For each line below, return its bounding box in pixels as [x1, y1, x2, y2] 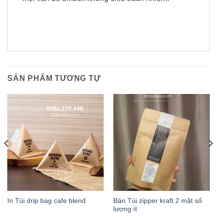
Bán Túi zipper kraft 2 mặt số [113, 197, 202, 204]
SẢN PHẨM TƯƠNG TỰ [7, 74, 101, 83]
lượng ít [113, 205, 137, 213]
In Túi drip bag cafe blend [7, 197, 86, 205]
